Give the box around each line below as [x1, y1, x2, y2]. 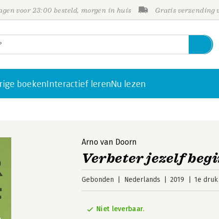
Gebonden [82, 175, 114, 184]
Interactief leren [46, 78, 111, 89]
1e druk [194, 175, 218, 184]
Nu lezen [111, 78, 146, 89]
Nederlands [124, 175, 160, 184]
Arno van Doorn [82, 137, 137, 147]
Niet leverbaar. [96, 205, 145, 213]
